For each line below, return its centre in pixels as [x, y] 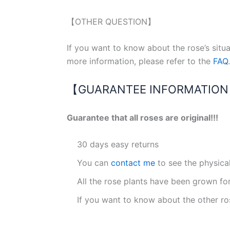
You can [93, 162]
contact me [132, 162]
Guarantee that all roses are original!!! [142, 118]
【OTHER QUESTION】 [111, 21]
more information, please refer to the [140, 61]
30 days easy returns [118, 144]
